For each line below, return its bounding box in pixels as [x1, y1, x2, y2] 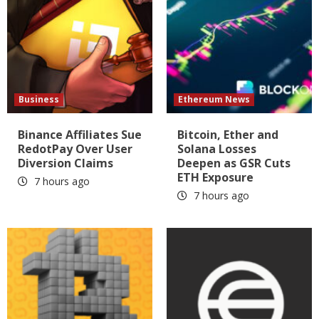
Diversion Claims [18, 155, 113, 171]
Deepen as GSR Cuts [177, 155, 291, 171]
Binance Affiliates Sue [18, 126, 142, 142]
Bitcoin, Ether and [177, 126, 278, 142]
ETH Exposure [177, 169, 253, 185]
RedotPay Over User [18, 140, 132, 157]
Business [19, 93, 59, 105]
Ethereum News [178, 93, 250, 105]
